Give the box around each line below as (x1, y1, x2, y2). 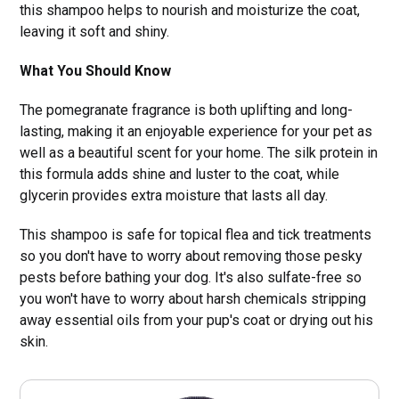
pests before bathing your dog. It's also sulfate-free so (20, 268, 362, 286)
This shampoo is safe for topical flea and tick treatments (20, 225, 372, 243)
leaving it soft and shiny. (20, 22, 170, 40)
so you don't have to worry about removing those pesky (20, 247, 363, 265)
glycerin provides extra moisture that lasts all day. (20, 186, 329, 204)
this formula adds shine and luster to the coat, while (20, 165, 340, 183)
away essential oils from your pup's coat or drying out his (20, 311, 374, 329)
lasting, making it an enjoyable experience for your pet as (20, 122, 373, 140)
